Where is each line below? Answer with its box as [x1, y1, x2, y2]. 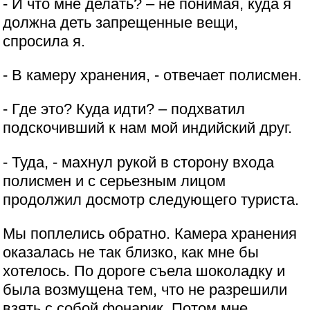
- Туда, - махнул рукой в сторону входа [3, 153, 275, 171]
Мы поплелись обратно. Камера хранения [3, 225, 298, 243]
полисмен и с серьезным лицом [3, 172, 226, 190]
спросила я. [3, 32, 86, 50]
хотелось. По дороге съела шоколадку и [3, 262, 286, 280]
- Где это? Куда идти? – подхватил [3, 100, 246, 118]
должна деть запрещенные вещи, [3, 13, 239, 31]
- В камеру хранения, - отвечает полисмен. [3, 66, 302, 84]
